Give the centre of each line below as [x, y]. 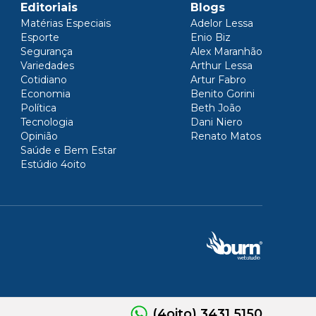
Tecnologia [47, 122]
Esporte [40, 37]
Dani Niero [217, 122]
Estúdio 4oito [53, 164]
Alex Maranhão [226, 51]
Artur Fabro [218, 80]
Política [38, 108]
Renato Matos [226, 136]
